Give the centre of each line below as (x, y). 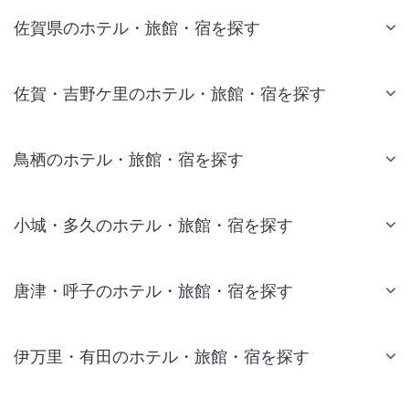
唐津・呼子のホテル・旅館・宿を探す (153, 290)
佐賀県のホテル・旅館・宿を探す (137, 27)
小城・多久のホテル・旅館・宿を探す (153, 225)
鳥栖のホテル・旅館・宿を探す (129, 159)
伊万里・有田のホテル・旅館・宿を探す (162, 356)
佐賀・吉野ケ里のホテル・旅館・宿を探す (170, 93)
